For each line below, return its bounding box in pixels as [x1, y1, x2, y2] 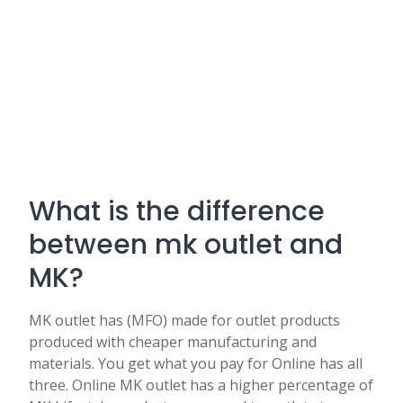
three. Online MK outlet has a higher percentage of [29, 375, 373, 395]
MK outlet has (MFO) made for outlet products [29, 310, 340, 330]
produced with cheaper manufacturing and [29, 332, 317, 352]
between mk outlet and [29, 226, 343, 264]
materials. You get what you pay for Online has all [29, 354, 363, 373]
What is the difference [29, 193, 325, 230]
